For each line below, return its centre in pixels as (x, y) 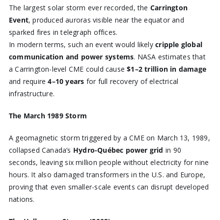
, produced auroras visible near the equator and (106, 20)
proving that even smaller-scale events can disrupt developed (109, 187)
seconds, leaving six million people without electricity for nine (109, 162)
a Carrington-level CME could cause (68, 69)
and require (28, 81)
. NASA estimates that (170, 56)
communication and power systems (71, 56)
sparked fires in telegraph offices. (63, 32)
